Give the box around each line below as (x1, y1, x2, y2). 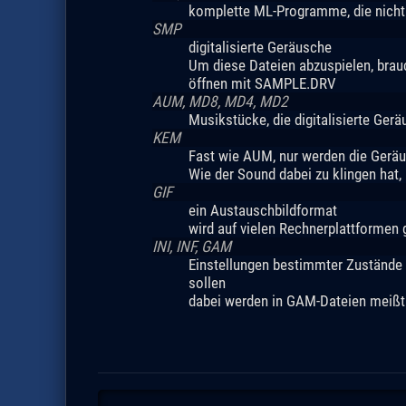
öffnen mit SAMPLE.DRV (188, 73, 336, 92)
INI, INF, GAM (151, 237, 231, 256)
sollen (188, 273, 226, 292)
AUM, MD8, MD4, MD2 (151, 92, 288, 111)
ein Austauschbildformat (188, 200, 337, 219)
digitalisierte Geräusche (188, 37, 332, 56)
